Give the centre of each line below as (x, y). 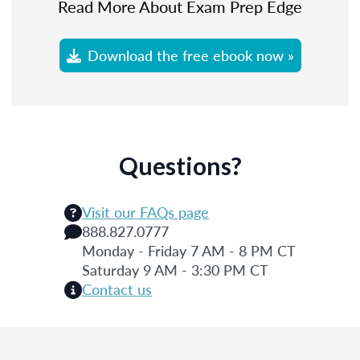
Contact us (117, 288)
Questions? (180, 165)
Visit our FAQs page (145, 211)
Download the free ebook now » (190, 55)
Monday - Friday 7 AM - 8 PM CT (189, 250)
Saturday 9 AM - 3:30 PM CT (175, 269)
